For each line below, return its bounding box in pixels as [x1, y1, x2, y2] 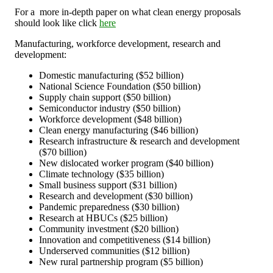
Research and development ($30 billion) [39, 191, 193, 202]
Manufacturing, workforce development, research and [15, 38, 221, 49]
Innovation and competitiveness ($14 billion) [39, 235, 210, 246]
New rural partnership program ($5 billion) [39, 257, 203, 268]
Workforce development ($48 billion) [39, 114, 182, 125]
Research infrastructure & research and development [39, 136, 239, 147]
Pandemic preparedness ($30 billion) [39, 202, 179, 213]
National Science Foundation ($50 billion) [39, 81, 200, 92]
